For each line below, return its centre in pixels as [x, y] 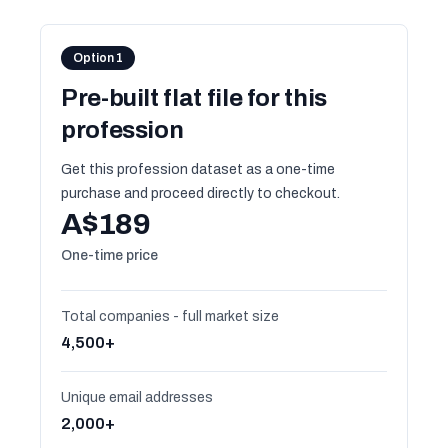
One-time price [109, 255]
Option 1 [98, 58]
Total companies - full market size [170, 316]
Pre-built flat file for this [194, 98]
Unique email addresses [137, 397]
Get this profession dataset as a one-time [198, 169]
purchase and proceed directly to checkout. [200, 193]
